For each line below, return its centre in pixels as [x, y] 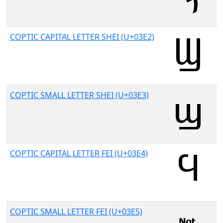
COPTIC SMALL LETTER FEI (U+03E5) [76, 212]
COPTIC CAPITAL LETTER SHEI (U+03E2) [82, 37]
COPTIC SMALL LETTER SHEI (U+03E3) [79, 95]
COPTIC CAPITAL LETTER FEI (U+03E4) [79, 153]
